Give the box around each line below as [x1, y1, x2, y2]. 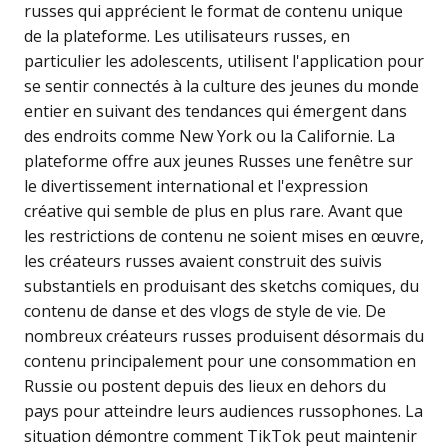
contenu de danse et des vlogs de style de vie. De [24, 300, 386, 323]
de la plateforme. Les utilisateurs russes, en [24, 25, 350, 48]
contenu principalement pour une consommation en [24, 350, 416, 373]
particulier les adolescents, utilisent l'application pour [24, 50, 424, 73]
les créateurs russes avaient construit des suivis [24, 250, 382, 273]
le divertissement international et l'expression [24, 175, 368, 198]
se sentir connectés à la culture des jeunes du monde [24, 75, 419, 98]
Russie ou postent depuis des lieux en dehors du [24, 375, 386, 398]
